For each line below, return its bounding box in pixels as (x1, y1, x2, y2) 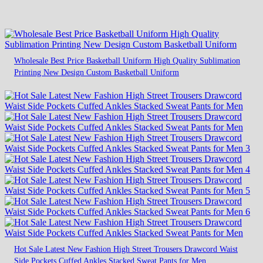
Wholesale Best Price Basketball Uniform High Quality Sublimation (14, 56, 240, 66)
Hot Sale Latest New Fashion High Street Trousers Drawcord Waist (14, 244, 238, 254)
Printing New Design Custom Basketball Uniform (14, 68, 179, 77)
